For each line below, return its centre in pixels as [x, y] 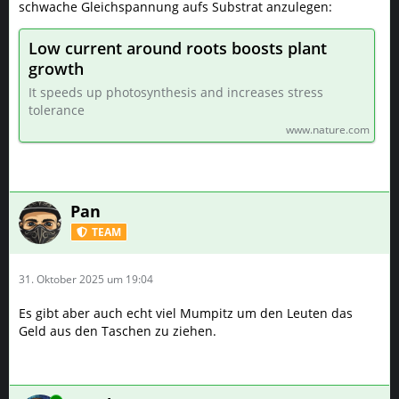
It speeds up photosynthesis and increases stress [176, 92]
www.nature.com [328, 130]
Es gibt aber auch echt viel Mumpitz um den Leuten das [186, 313]
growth [56, 69]
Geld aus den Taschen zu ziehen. [118, 331]
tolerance [57, 110]
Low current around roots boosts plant [178, 48]
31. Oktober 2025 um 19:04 [86, 279]
